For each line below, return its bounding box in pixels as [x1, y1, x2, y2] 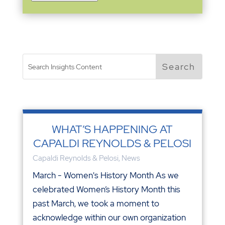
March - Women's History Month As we [32, 169, 179, 181]
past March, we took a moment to [32, 197, 159, 209]
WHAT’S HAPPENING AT [52, 122, 173, 137]
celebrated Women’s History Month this [32, 183, 180, 195]
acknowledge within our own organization [32, 211, 186, 223]
